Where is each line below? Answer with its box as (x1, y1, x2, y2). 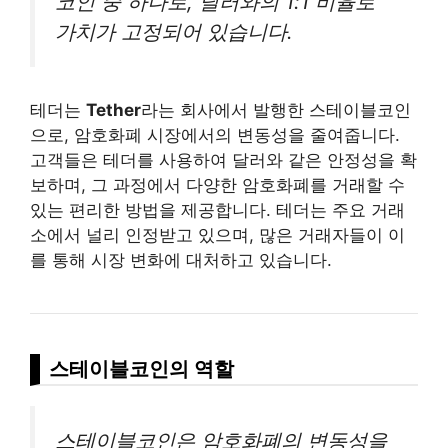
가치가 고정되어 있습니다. (55, 19, 293, 45)
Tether (86, 99, 141, 120)
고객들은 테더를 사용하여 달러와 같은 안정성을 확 (30, 149, 417, 170)
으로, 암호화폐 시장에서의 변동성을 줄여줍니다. (30, 124, 400, 145)
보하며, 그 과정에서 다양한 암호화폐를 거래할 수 (30, 174, 405, 195)
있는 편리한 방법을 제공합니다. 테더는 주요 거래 (30, 199, 405, 220)
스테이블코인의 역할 (49, 355, 234, 381)
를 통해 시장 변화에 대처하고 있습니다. (30, 249, 332, 270)
